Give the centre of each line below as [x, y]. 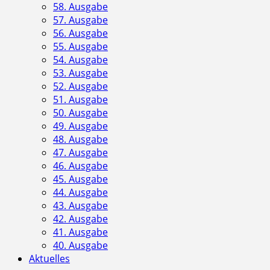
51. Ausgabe [80, 100]
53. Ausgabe [80, 73]
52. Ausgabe [80, 86]
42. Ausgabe [80, 219]
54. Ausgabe [80, 60]
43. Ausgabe [80, 206]
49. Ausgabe [80, 126]
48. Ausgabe [80, 140]
